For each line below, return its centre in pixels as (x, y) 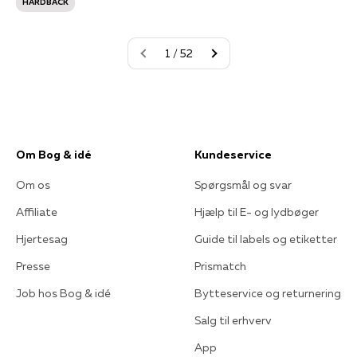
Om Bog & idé (54, 154)
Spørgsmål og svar (243, 184)
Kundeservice (233, 154)
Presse (33, 266)
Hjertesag (42, 239)
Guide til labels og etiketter (266, 239)
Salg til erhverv (233, 320)
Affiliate (37, 212)
